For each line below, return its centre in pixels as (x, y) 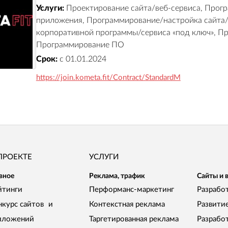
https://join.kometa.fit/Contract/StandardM (108, 78)
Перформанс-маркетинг (132, 190)
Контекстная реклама (127, 205)
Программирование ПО (80, 45)
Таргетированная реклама (134, 219)
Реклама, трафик (117, 176)
